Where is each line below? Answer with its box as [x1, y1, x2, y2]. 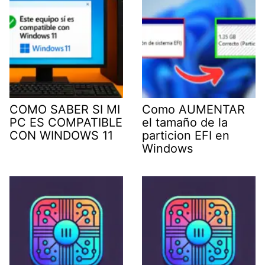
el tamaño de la [142, 115, 228, 130]
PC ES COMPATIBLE [9, 115, 122, 130]
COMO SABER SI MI [9, 102, 120, 117]
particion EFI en [142, 128, 230, 143]
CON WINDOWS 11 [9, 128, 113, 143]
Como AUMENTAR [142, 102, 245, 117]
